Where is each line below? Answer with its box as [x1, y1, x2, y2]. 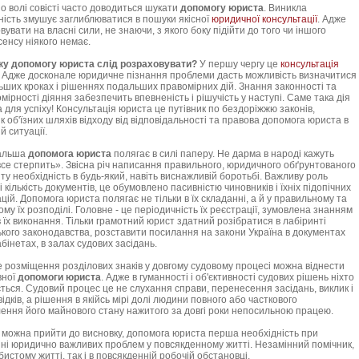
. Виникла [264, 2, 307, 14]
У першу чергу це [197, 58, 280, 71]
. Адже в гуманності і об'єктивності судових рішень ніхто [101, 272, 354, 284]
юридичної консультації [212, 14, 317, 26]
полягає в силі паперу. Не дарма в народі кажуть [111, 148, 334, 160]
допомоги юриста [18, 272, 101, 284]
